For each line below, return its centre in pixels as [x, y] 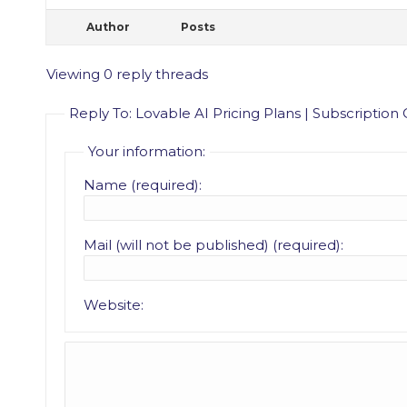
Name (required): [143, 185]
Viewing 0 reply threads [127, 74]
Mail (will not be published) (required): [213, 245]
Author [108, 27]
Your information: [147, 151]
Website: [114, 305]
